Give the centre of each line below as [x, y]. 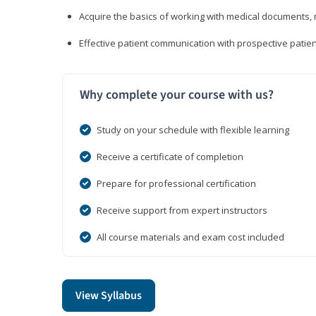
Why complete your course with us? [177, 95]
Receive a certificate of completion [170, 157]
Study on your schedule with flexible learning [193, 130]
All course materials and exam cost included [190, 237]
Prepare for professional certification [176, 184]
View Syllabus [109, 296]
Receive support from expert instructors [182, 211]
